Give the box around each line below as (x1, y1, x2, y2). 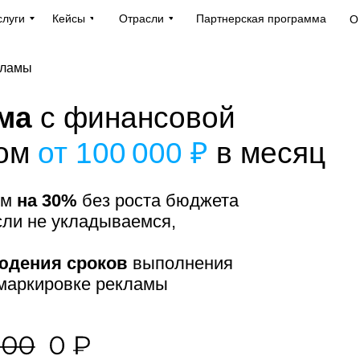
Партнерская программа (196, 11, 326, 25)
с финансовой (40, 101, 235, 135)
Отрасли (118, 11, 164, 25)
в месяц (216, 137, 325, 170)
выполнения (128, 253, 233, 274)
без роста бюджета (77, 190, 239, 211)
